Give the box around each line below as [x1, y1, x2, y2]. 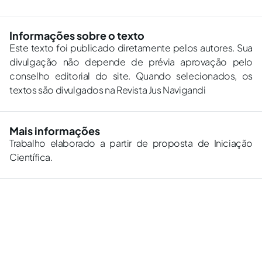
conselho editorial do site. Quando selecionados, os [9, 70, 253, 82]
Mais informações [9, 124, 100, 137]
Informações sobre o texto [9, 29, 144, 42]
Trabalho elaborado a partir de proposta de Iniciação [9, 137, 253, 149]
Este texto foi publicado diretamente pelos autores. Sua [9, 42, 253, 54]
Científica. [9, 151, 53, 163]
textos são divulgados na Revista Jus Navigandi [9, 84, 206, 96]
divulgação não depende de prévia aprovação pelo [9, 56, 253, 68]
